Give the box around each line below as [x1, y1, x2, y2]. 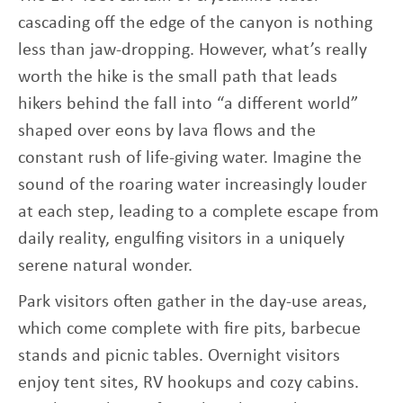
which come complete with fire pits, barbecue [18, 314, 361, 339]
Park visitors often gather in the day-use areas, [18, 287, 367, 312]
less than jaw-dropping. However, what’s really [18, 35, 367, 60]
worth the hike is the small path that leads [18, 62, 337, 87]
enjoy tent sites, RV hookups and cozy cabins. [18, 368, 359, 393]
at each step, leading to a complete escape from [18, 197, 379, 222]
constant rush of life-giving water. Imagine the [18, 143, 362, 168]
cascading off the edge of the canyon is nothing [18, 8, 372, 33]
